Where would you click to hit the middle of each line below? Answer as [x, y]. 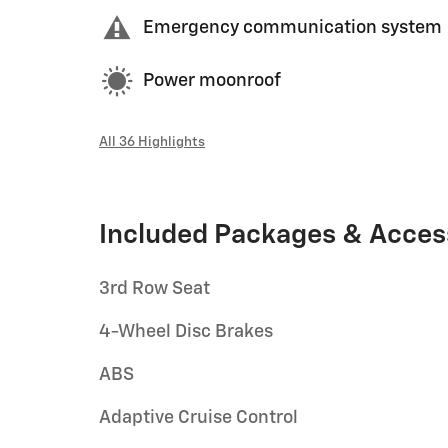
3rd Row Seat [154, 288]
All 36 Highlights [152, 141]
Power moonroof [212, 81]
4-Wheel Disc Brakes [186, 331]
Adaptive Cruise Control [198, 417]
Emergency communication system [292, 28]
